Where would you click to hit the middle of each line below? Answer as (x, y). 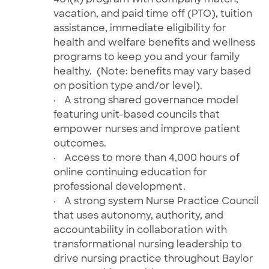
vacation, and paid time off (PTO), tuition (153, 13)
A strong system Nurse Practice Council (161, 201)
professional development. (120, 186)
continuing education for (146, 172)
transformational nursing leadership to (147, 244)
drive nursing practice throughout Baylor (153, 258)
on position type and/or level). (128, 85)
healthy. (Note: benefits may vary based (152, 71)
